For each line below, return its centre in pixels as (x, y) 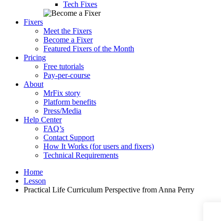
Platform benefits (70, 102)
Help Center (43, 120)
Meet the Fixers (68, 31)
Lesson (35, 181)
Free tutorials (64, 66)
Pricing (35, 57)
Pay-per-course (67, 75)
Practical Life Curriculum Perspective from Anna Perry (109, 190)
